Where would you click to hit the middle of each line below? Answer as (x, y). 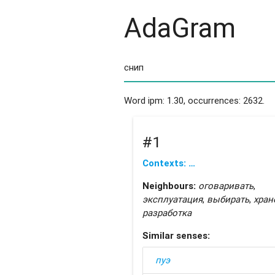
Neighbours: (169, 185)
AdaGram (180, 28)
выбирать (228, 199)
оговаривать (226, 185)
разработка (167, 212)
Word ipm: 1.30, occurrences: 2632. (194, 101)
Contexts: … (168, 163)
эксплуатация (172, 199)
